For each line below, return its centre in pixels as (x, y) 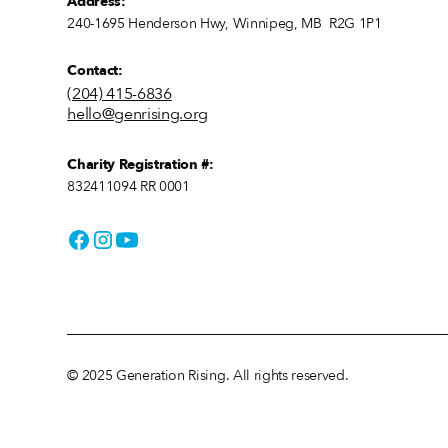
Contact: (95, 70)
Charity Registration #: (140, 164)
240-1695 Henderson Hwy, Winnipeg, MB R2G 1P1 (224, 24)
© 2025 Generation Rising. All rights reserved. (208, 375)
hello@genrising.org (138, 113)
